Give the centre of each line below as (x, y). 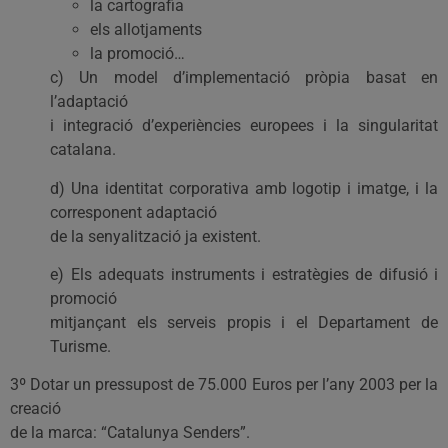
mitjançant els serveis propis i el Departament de (244, 322)
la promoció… (137, 54)
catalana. (83, 150)
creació (35, 409)
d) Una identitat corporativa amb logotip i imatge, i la (244, 188)
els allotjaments (146, 30)
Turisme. (80, 346)
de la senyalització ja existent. (155, 236)
